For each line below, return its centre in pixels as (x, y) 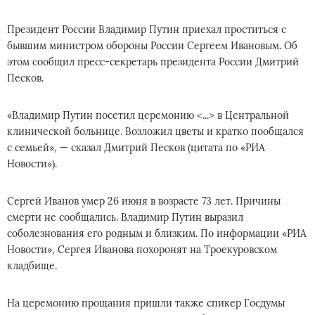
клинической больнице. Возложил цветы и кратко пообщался (155, 131)
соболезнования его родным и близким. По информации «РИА (157, 233)
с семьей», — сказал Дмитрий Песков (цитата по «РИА (136, 148)
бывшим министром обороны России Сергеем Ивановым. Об (152, 46)
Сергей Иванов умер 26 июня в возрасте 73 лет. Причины (144, 201)
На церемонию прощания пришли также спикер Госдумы (146, 303)
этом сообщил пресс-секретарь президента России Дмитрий (153, 62)
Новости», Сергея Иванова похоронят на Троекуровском (142, 250)
